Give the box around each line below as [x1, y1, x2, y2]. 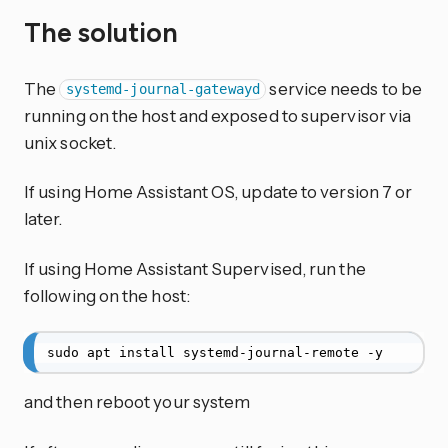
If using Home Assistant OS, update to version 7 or [24, 181, 413, 203]
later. [24, 208, 63, 230]
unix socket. [24, 131, 117, 153]
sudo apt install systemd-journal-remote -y [46, 345, 383, 361]
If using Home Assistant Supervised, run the [24, 258, 366, 280]
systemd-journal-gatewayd [65, 81, 260, 98]
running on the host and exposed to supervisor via [24, 104, 412, 126]
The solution [24, 16, 184, 49]
